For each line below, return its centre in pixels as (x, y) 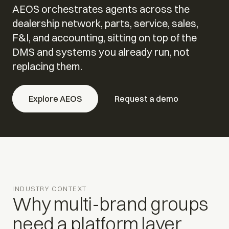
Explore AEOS (55, 98)
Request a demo (146, 98)
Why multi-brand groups (110, 204)
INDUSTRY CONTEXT (50, 188)
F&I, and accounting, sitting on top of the (105, 37)
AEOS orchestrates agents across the (101, 9)
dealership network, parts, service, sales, (105, 23)
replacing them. (47, 66)
